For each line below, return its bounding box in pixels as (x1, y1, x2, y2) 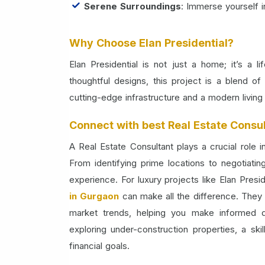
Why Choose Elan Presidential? (69, 36, 234, 49)
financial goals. (69, 240, 130, 251)
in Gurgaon (69, 190, 119, 202)
